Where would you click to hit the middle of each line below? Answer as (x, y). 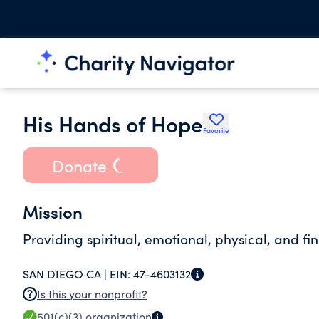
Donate (79, 165)
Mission (53, 211)
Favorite (216, 130)
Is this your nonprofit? (92, 294)
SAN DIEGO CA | (66, 274)
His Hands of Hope (113, 123)
